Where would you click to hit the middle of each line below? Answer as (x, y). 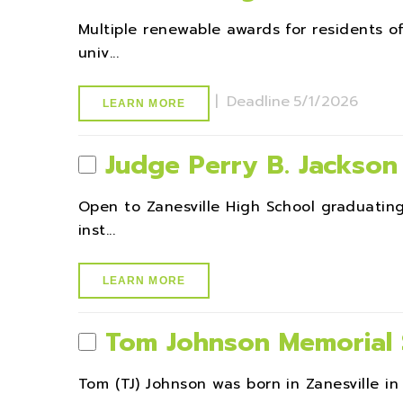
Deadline (258, 101)
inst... (97, 230)
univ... (99, 53)
